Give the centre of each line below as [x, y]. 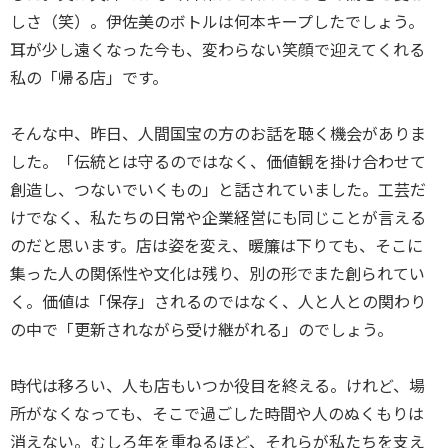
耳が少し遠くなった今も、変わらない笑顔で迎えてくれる [217, 50]
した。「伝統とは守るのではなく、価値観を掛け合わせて [218, 162]
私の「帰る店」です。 [89, 78]
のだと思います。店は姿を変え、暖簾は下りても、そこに [216, 246]
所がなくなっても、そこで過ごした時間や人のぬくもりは [217, 414]
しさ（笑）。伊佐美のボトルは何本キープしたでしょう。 [217, 22]
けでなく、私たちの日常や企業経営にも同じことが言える [218, 218]
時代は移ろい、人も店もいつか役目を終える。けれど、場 [217, 386]
